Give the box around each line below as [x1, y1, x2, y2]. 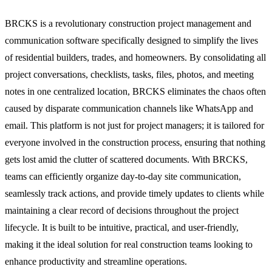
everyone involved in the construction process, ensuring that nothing [5, 137, 265, 148]
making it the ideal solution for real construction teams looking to [5, 239, 253, 250]
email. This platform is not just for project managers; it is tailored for [5, 120, 264, 131]
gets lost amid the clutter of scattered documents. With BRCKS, [5, 154, 248, 165]
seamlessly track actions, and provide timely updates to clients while [5, 188, 264, 199]
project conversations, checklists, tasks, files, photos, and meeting [5, 69, 254, 80]
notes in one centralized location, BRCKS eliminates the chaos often [5, 86, 266, 97]
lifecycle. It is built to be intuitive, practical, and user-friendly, [5, 222, 239, 233]
